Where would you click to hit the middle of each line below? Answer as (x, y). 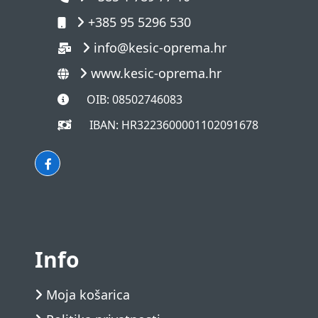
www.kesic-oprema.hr (157, 73)
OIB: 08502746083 (135, 99)
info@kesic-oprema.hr (160, 48)
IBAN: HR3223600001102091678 (174, 125)
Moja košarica (88, 295)
